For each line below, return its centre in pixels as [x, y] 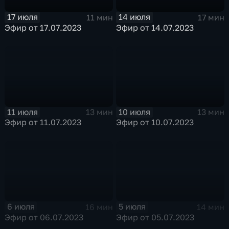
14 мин [210, 207]
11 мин [99, 17]
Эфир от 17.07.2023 [43, 27]
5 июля [132, 207]
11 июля [22, 112]
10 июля [135, 112]
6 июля [21, 207]
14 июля [135, 17]
